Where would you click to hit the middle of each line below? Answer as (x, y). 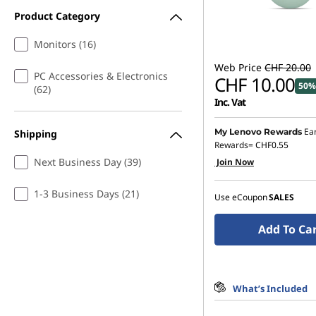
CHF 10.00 (255, 85)
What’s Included (270, 288)
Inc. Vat (230, 102)
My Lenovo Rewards (258, 132)
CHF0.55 (272, 145)
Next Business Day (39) (87, 162)
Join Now (234, 162)
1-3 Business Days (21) (86, 194)
